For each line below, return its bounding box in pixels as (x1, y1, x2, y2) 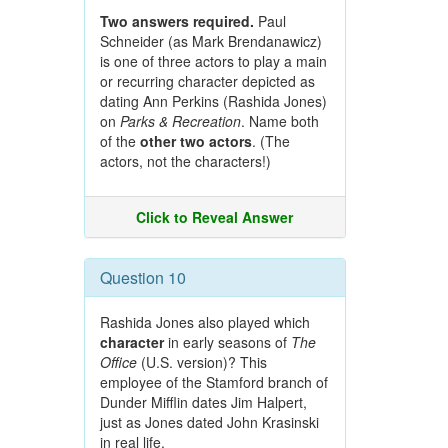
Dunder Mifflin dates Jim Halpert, (99, 392, 307, 412)
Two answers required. (99, 11, 254, 31)
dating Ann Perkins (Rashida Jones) (99, 91, 327, 111)
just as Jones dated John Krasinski (99, 412, 319, 432)
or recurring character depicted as (99, 71, 315, 91)
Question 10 (99, 266, 186, 289)
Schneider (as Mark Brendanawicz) (99, 31, 322, 51)
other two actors (139, 131, 252, 151)
